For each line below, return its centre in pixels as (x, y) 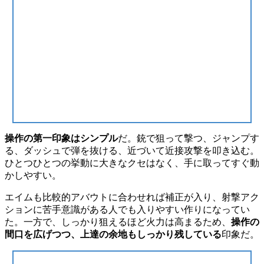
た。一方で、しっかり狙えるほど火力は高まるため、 (118, 222)
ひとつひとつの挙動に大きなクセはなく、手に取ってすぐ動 (132, 163)
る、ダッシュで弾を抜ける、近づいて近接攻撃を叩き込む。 (132, 150)
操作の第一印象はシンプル (61, 138)
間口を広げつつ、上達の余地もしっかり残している (113, 234)
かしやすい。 (33, 175)
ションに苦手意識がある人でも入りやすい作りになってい (127, 209)
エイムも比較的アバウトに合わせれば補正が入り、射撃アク (132, 197)
